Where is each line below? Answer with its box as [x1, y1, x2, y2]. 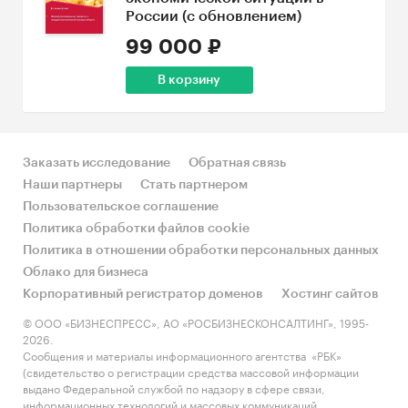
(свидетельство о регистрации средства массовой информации [23, 362, 359, 380]
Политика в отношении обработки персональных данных [23, 244, 379, 257]
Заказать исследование [23, 157, 170, 169]
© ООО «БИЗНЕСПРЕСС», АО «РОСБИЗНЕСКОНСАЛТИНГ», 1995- [23, 313, 369, 331]
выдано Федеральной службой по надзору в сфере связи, [23, 379, 325, 396]
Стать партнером [140, 178, 248, 191]
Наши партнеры [23, 178, 122, 191]
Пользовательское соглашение [23, 200, 219, 213]
